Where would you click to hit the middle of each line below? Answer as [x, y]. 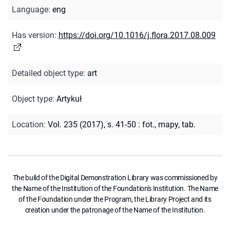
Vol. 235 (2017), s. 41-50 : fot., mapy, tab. [122, 124]
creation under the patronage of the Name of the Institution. [115, 210]
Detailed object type [47, 73]
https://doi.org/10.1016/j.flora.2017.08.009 [137, 35]
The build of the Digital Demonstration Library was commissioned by [115, 177]
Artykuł [69, 99]
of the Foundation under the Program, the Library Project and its [115, 199]
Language [30, 9]
